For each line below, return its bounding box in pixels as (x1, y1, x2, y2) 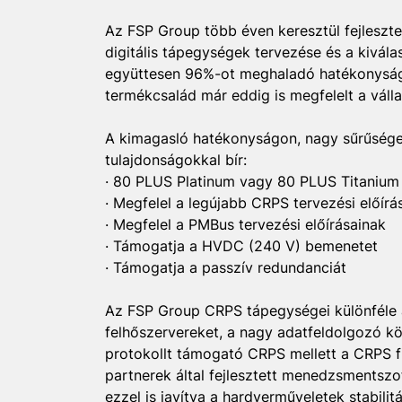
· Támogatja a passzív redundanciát (105, 258, 346, 276)
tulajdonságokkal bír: (105, 151, 247, 169)
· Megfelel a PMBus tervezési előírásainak (105, 215, 386, 233)
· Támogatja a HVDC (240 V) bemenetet (105, 237, 378, 255)
